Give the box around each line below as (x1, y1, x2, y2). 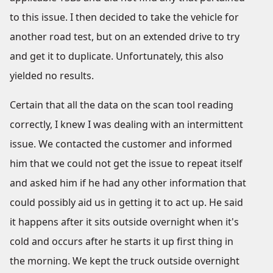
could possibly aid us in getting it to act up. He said (10, 196, 243, 209)
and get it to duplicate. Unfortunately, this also (10, 49, 224, 63)
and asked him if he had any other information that (10, 176, 246, 190)
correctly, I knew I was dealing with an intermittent (10, 118, 243, 131)
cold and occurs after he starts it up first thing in (10, 235, 233, 248)
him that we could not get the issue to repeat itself (10, 157, 243, 170)
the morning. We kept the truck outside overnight (10, 254, 239, 268)
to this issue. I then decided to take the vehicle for (10, 10, 239, 24)
